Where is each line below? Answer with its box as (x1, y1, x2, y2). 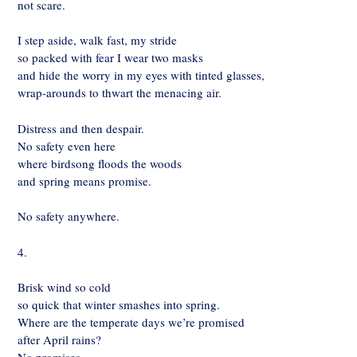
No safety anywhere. (18, 208, 120, 225)
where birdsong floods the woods (18, 155, 182, 171)
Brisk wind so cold (18, 279, 111, 296)
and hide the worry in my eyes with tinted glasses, (18, 67, 265, 84)
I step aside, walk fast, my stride (18, 32, 177, 49)
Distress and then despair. (18, 120, 144, 136)
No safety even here (18, 137, 116, 154)
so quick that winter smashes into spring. (18, 296, 220, 313)
